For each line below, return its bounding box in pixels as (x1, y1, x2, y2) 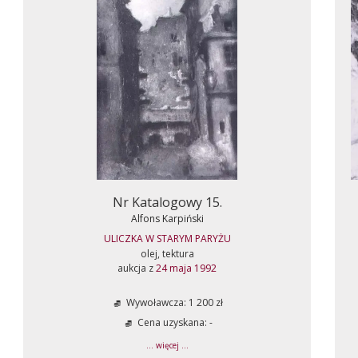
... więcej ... (145, 340, 189, 351)
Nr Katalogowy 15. (112, 193, 222, 211)
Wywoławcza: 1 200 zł (124, 296, 223, 310)
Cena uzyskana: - (134, 316, 213, 330)
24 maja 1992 (156, 261, 217, 275)
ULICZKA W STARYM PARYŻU (103, 232, 231, 245)
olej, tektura (140, 247, 194, 261)
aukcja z (117, 261, 156, 275)
